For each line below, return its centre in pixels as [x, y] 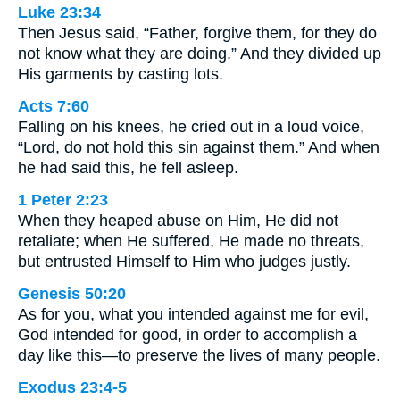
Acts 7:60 [54, 107]
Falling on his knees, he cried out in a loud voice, [191, 127]
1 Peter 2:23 [63, 200]
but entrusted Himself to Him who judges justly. [184, 262]
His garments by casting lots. [121, 75]
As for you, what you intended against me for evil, [193, 315]
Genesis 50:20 [72, 294]
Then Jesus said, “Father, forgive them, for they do [197, 33]
